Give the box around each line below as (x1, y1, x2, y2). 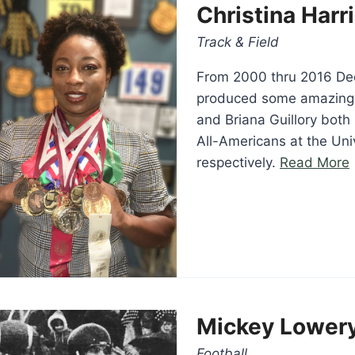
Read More (280, 154, 349, 170)
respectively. (197, 154, 280, 170)
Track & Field (197, 33, 279, 50)
